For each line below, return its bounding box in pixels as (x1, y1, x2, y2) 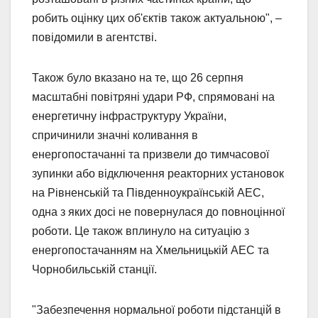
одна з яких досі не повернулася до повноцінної (32, 205, 285, 218)
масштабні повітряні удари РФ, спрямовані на (32, 90, 275, 103)
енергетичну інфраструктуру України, (32, 109, 226, 122)
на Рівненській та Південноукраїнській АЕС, (32, 186, 264, 199)
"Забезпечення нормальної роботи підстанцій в (32, 303, 281, 316)
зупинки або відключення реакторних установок (32, 167, 284, 180)
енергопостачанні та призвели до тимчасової (32, 148, 269, 160)
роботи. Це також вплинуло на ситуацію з (32, 224, 249, 237)
